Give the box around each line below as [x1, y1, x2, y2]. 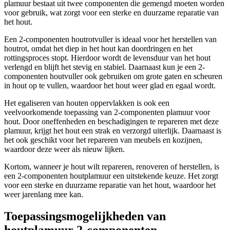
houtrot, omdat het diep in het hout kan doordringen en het [4, 44, 193, 53]
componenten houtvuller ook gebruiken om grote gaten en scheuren [4, 72, 222, 81]
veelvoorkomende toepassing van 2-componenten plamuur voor [4, 108, 210, 117]
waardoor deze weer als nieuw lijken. [4, 145, 125, 154]
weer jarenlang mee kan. [4, 190, 83, 199]
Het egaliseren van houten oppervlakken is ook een [4, 99, 169, 108]
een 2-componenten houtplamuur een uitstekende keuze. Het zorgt [4, 171, 218, 181]
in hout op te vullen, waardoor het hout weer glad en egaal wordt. [4, 81, 216, 90]
